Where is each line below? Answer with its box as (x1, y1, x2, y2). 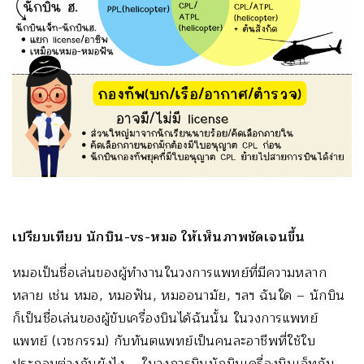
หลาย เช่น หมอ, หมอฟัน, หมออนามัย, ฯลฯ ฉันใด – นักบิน (12, 284, 345, 306)
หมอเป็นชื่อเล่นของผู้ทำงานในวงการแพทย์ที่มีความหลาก (12, 262, 327, 284)
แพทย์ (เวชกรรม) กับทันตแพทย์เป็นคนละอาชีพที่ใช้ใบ (12, 330, 315, 352)
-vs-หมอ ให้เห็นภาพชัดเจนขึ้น (123, 226, 305, 248)
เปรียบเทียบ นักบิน (12, 226, 124, 248)
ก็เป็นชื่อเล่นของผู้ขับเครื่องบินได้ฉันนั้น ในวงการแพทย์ (12, 307, 318, 329)
